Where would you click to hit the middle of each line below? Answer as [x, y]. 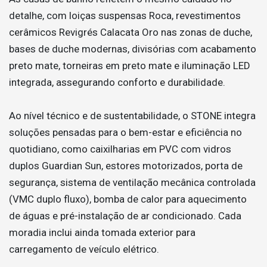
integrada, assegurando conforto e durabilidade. [117, 82]
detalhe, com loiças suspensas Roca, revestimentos [125, 15]
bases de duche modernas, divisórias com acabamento [133, 49]
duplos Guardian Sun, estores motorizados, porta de [126, 166]
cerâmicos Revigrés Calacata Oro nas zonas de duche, [131, 32]
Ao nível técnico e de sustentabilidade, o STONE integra [132, 116]
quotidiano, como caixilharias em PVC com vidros [120, 149]
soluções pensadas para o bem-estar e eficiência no [125, 132]
